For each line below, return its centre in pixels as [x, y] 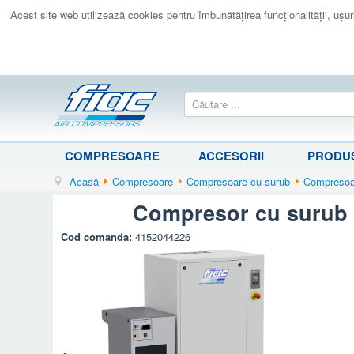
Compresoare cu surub [239, 181]
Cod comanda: [98, 236]
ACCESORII [231, 155]
